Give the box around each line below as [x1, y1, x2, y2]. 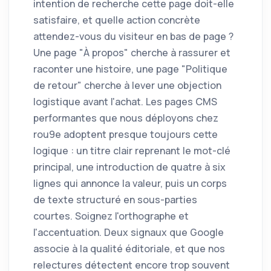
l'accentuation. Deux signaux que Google [33, 226, 224, 240]
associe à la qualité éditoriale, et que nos [33, 242, 225, 256]
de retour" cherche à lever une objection [33, 79, 221, 93]
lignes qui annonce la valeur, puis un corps [33, 177, 227, 191]
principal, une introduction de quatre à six [33, 160, 226, 174]
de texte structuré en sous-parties [33, 193, 197, 207]
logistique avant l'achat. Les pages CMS [33, 95, 217, 109]
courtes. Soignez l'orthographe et [33, 209, 189, 223]
